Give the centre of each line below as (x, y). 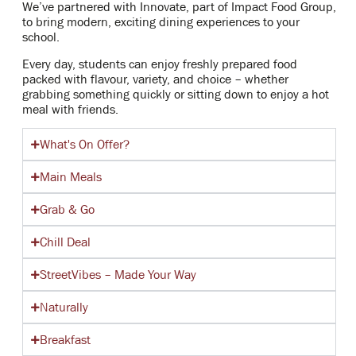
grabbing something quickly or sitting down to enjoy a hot (175, 93)
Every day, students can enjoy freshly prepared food (159, 63)
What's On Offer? (84, 144)
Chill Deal (65, 242)
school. (41, 37)
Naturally (64, 307)
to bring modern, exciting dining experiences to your (161, 22)
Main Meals (70, 176)
